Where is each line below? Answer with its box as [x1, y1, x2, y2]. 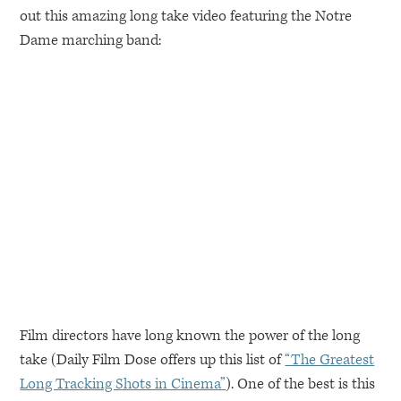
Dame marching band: [20, 30, 162, 50]
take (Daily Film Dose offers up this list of [20, 350, 286, 370]
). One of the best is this [226, 374, 376, 394]
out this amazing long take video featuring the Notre [20, 6, 353, 26]
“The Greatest [285, 350, 375, 370]
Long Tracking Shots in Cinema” [20, 374, 226, 394]
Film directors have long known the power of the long [20, 326, 361, 346]
